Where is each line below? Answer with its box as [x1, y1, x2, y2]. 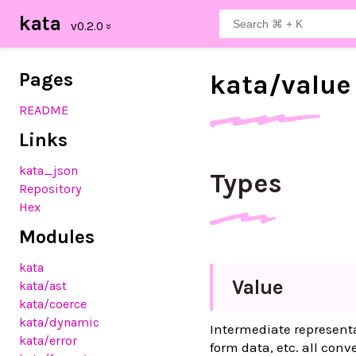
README [19, 103, 68, 118]
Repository [19, 181, 82, 196]
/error [44, 333, 77, 348]
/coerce [44, 296, 87, 311]
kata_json [19, 163, 78, 178]
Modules [19, 226, 95, 248]
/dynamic [44, 315, 99, 330]
